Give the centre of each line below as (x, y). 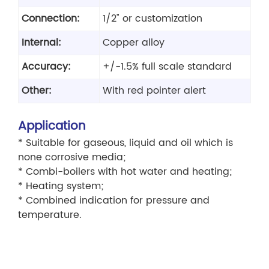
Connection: (51, 19)
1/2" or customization (153, 19)
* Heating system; (61, 186)
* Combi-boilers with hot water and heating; (125, 172)
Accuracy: (46, 67)
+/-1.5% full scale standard (167, 67)
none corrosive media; (72, 158)
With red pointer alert (154, 91)
